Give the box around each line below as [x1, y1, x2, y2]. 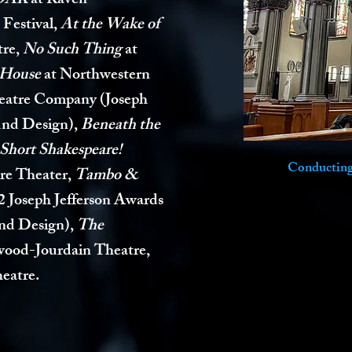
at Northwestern [44, 62, 150, 90]
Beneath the [81, 112, 160, 140]
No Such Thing [23, 37, 125, 64]
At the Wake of [60, 12, 159, 39]
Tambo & [75, 163, 138, 190]
